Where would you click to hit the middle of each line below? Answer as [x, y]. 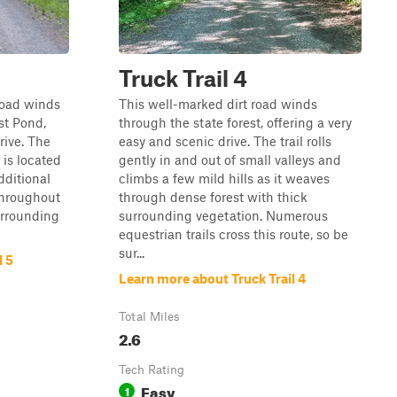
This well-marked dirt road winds [218, 104]
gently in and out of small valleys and [230, 160]
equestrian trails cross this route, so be [234, 234]
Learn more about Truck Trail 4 [212, 278]
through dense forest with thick [213, 197]
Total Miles [149, 316]
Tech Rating [152, 370]
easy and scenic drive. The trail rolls [225, 141]
